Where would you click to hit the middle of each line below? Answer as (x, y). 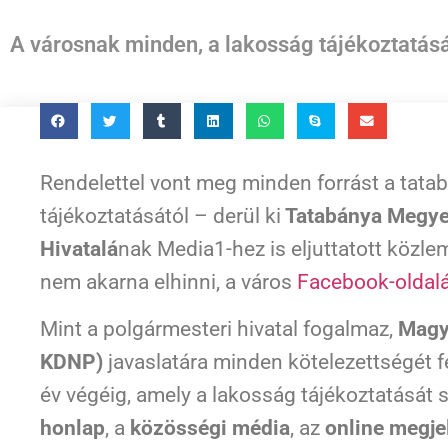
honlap (72, 428)
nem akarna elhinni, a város (168, 282)
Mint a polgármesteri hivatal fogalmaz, (219, 329)
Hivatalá (79, 249)
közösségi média (210, 428)
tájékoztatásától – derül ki (160, 216)
